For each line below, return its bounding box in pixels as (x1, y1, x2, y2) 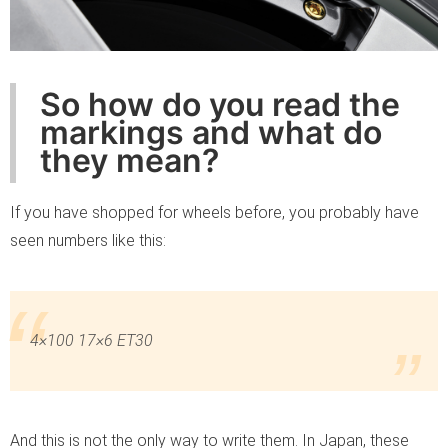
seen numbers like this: (10, 230, 166, 250)
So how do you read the (40, 84, 400, 124)
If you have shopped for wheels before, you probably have (10, 202, 419, 222)
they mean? (40, 140, 219, 180)
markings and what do (40, 112, 382, 152)
